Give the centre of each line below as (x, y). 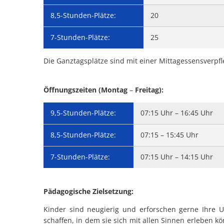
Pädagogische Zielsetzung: (88, 191)
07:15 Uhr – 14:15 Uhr (177, 157)
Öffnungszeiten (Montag (86, 90)
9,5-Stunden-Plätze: (83, 113)
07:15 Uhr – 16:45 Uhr (177, 113)
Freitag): (148, 90)
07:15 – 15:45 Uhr (169, 135)
